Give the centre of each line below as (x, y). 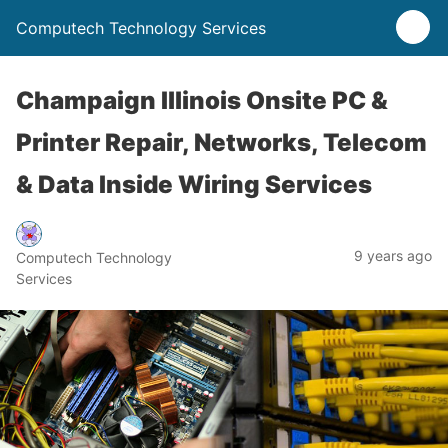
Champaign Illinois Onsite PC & (202, 100)
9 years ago (393, 255)
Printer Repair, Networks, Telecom (221, 142)
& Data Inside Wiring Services (194, 184)
